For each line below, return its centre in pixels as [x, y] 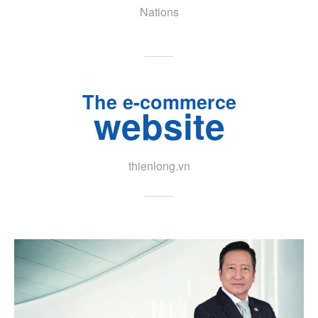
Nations [159, 11]
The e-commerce [159, 101]
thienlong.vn [159, 165]
